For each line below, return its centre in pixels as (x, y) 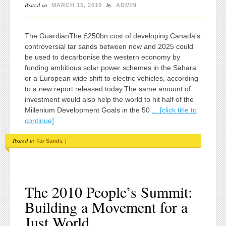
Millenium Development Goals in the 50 (88, 110)
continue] (39, 120)
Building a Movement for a (106, 207)
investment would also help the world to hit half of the (109, 99)
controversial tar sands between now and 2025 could (109, 46)
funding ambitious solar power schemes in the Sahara (110, 67)
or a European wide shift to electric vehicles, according (111, 78)
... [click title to (174, 110)
